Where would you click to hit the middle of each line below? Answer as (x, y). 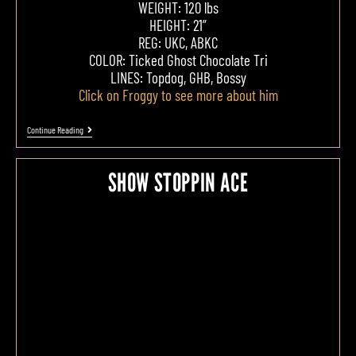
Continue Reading (55, 130)
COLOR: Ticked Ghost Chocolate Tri (178, 60)
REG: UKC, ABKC (178, 43)
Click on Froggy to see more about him (178, 95)
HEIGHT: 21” (178, 25)
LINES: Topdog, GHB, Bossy (178, 78)
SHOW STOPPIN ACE (178, 182)
